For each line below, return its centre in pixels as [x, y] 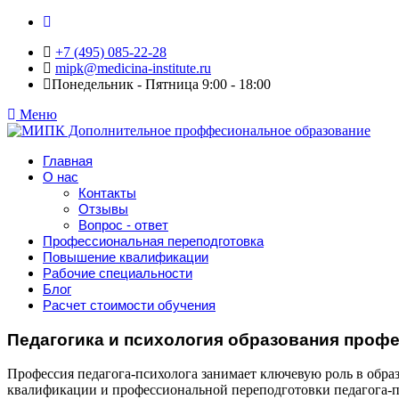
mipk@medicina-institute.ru [133, 68]
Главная [68, 161]
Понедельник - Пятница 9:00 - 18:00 [161, 84]
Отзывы [103, 209]
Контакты [107, 193]
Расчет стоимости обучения [129, 305]
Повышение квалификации [126, 257]
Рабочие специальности [118, 273]
